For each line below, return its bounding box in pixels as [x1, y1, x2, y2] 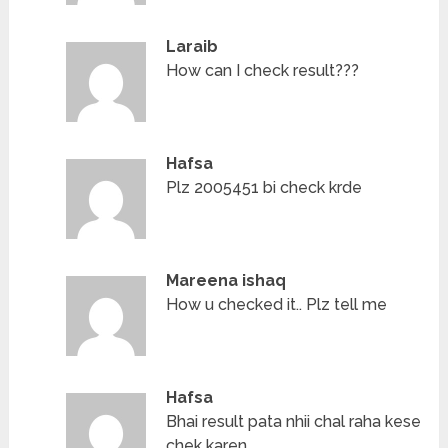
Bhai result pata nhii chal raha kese [166, 412, 422, 432]
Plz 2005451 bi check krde [166, 178, 363, 198]
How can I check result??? [166, 61, 360, 81]
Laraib [166, 37, 219, 57]
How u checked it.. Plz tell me [166, 295, 388, 315]
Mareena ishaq [166, 271, 287, 291]
